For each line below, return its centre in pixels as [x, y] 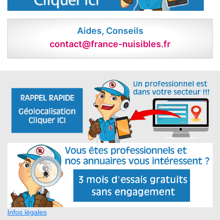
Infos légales [27, 212]
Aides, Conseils [110, 31]
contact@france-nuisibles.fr [110, 44]
